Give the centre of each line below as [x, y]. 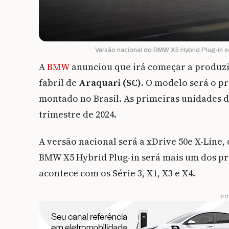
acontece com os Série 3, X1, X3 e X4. [118, 173]
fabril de [59, 83]
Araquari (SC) [110, 83]
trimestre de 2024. [78, 114]
